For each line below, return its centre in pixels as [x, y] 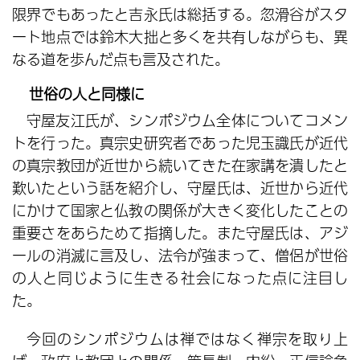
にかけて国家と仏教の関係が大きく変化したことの [180, 210]
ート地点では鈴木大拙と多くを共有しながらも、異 [180, 37]
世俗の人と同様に [87, 94]
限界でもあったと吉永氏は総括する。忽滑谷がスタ [180, 14]
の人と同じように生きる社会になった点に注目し [180, 278]
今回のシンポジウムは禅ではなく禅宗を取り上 [187, 339]
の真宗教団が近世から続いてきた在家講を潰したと [180, 165]
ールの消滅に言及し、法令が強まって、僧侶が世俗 [180, 255]
